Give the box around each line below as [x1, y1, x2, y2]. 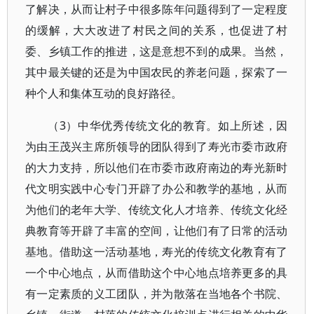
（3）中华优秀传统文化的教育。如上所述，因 [48, 118, 288, 133]
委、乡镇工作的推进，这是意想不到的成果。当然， [25, 43, 288, 59]
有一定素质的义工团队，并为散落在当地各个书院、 [25, 286, 288, 301]
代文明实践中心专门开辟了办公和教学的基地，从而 [25, 181, 288, 196]
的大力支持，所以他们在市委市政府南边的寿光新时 [25, 160, 288, 175]
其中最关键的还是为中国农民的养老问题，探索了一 [25, 64, 288, 80]
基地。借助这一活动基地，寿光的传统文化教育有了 [25, 244, 288, 259]
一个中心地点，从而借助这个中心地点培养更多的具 [25, 265, 288, 280]
